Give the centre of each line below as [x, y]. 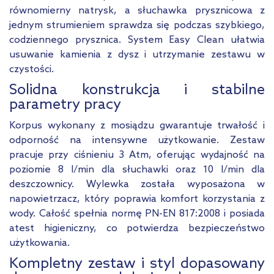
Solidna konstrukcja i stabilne [137, 91]
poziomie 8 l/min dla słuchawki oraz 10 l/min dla [137, 170]
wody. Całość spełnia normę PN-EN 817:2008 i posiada [137, 214]
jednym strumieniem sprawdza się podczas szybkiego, [137, 26]
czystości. [31, 70]
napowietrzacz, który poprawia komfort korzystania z [137, 199]
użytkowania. [39, 243]
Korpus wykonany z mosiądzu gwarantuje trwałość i [137, 126]
